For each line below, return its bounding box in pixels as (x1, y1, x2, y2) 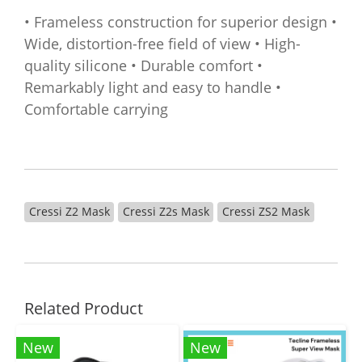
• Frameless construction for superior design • (24, 12, 337, 32)
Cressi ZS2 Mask (221, 204, 309, 219)
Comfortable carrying (24, 99, 168, 119)
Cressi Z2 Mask (28, 204, 110, 219)
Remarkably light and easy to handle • (24, 78, 281, 97)
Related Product (24, 297, 143, 319)
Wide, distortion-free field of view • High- (24, 34, 301, 53)
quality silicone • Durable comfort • (24, 56, 263, 75)
